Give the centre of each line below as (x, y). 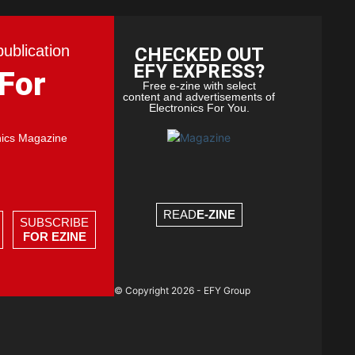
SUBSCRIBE (55, 223)
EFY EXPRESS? (199, 72)
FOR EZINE (54, 237)
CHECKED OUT (199, 55)
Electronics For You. (199, 108)
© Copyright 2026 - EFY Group (183, 291)
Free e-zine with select (199, 86)
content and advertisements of (199, 97)
